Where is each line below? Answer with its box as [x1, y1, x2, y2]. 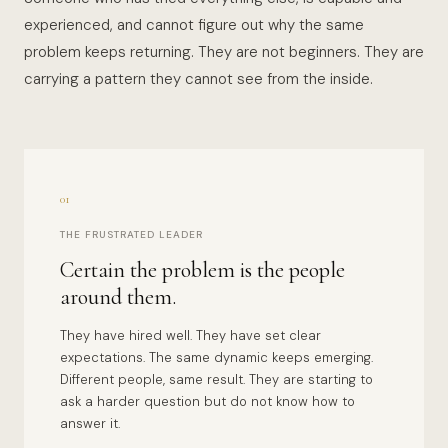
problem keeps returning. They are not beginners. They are [24, 42, 424, 62]
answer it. [60, 415, 120, 432]
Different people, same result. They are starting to [60, 371, 373, 388]
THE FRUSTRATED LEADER [60, 228, 203, 241]
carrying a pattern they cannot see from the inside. [24, 69, 373, 89]
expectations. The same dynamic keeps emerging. [60, 349, 373, 366]
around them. [60, 284, 176, 310]
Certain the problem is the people [60, 257, 345, 283]
